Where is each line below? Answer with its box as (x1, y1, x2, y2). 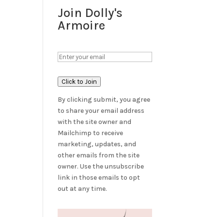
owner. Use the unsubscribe (58, 162, 144, 171)
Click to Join (62, 78, 97, 86)
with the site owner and (58, 118, 132, 126)
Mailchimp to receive (58, 129, 124, 138)
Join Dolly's (58, 5, 123, 21)
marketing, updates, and (58, 140, 137, 149)
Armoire (58, 18, 106, 33)
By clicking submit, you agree (58, 95, 151, 104)
